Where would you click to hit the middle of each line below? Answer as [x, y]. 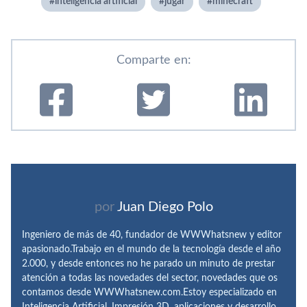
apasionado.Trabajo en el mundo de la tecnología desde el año [151, 249]
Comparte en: [153, 60]
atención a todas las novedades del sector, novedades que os [150, 278]
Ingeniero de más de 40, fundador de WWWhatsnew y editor [152, 235]
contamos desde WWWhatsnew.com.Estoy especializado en [149, 292]
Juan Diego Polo [165, 207]
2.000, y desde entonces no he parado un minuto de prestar [148, 263]
